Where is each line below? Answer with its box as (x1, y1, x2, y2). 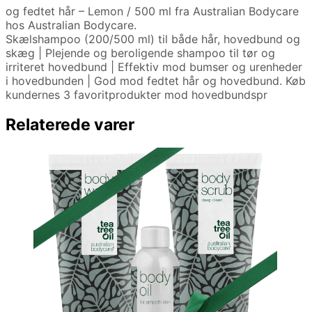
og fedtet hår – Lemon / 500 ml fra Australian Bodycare (6, 3, 299, 18)
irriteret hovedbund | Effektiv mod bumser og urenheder (6, 59, 302, 74)
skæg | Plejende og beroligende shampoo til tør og (6, 45, 275, 60)
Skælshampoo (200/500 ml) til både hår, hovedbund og (6, 31, 300, 46)
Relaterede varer (6, 114, 134, 134)
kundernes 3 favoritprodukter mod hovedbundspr (6, 87, 267, 102)
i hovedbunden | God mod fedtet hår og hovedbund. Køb (6, 73, 306, 88)
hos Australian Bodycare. (6, 17, 136, 32)
